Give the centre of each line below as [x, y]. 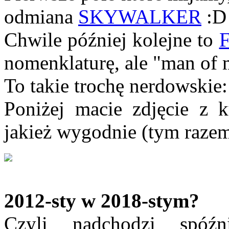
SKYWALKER [140, 17]
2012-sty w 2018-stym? [102, 201]
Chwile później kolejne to [112, 40]
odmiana [41, 17]
